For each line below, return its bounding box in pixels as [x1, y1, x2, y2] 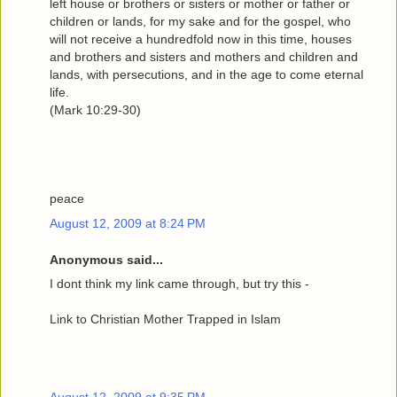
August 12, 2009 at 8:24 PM [50, 215, 206, 230]
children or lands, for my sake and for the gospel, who [50, 14, 351, 29]
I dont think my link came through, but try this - [50, 276, 309, 292]
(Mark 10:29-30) [50, 103, 141, 118]
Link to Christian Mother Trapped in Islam [50, 312, 281, 327]
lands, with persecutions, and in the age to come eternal [50, 67, 363, 82]
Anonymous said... [50, 253, 163, 268]
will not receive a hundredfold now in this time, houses [50, 32, 352, 47]
